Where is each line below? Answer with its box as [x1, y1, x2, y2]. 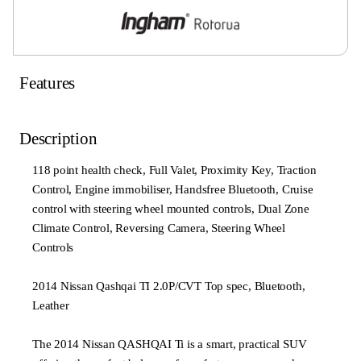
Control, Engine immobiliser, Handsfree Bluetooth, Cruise [32, 183, 313, 197]
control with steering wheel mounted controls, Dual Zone [32, 202, 309, 216]
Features [19, 73, 76, 93]
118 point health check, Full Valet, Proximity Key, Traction [32, 164, 317, 177]
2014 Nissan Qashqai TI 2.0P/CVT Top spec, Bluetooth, [32, 280, 305, 293]
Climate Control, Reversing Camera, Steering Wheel [32, 222, 285, 235]
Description [19, 129, 98, 149]
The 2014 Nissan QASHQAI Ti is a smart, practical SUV [32, 338, 307, 351]
